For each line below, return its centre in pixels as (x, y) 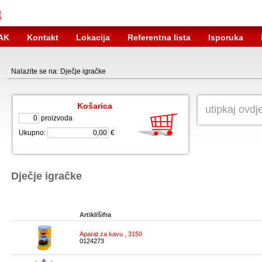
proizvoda (56, 118)
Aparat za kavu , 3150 (111, 234)
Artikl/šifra (95, 215)
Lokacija (93, 37)
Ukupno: (33, 133)
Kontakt (43, 37)
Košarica (95, 106)
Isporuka (226, 37)
